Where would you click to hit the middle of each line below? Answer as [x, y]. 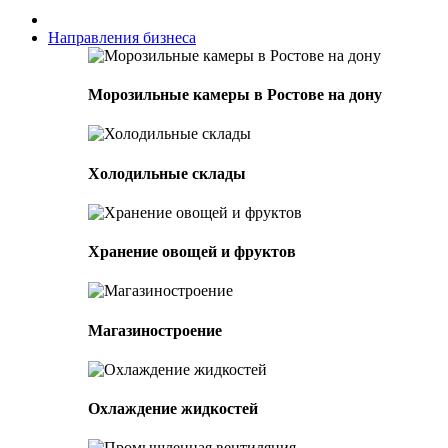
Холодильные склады [167, 173]
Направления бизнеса [122, 37]
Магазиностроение [155, 330]
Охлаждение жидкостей [173, 409]
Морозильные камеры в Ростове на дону [235, 95]
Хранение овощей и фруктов [192, 252]
